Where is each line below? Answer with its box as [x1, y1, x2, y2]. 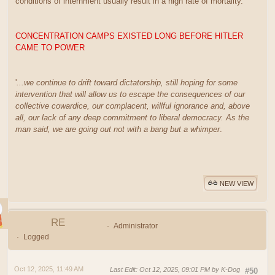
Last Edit [110, 266, 136, 274]
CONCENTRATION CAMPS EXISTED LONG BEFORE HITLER [15, 31, 243, 41]
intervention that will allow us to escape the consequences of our [15, 90, 245, 99]
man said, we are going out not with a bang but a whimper [15, 125, 220, 134]
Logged [23, 233, 49, 242]
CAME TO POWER [15, 43, 85, 53]
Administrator [113, 222, 158, 231]
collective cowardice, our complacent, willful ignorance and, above [15, 101, 250, 111]
